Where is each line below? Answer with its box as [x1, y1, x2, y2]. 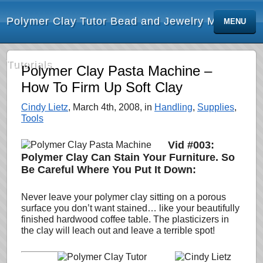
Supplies [197, 102, 234, 112]
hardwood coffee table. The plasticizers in [54, 214, 229, 224]
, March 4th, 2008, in [68, 102, 154, 112]
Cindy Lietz [21, 102, 68, 112]
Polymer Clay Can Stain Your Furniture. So [21, 151, 235, 163]
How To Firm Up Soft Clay [21, 79, 183, 95]
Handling [154, 102, 193, 112]
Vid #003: [168, 139, 214, 151]
